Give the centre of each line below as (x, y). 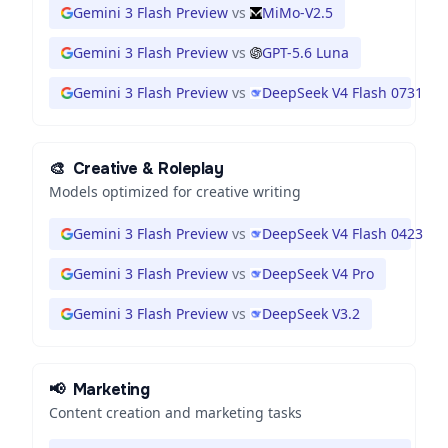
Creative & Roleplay (148, 168)
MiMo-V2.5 (297, 12)
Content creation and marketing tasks (175, 412)
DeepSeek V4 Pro (318, 273)
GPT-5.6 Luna (305, 52)
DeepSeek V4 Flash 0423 (342, 233)
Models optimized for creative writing (175, 191)
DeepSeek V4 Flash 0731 (342, 92)
